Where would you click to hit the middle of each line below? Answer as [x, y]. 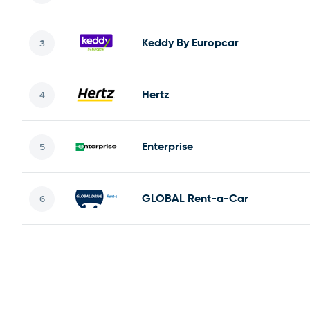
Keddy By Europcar [190, 43]
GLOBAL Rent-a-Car [195, 198]
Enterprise [167, 146]
